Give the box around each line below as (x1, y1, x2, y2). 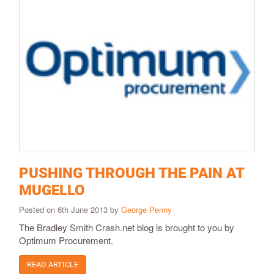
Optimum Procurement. (19, 233, 113, 246)
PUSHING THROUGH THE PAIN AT (19, 164, 244, 182)
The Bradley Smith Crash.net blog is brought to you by (19, 220, 234, 234)
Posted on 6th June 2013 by (19, 203, 121, 215)
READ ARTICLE (27, 259, 78, 269)
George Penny (121, 203, 172, 215)
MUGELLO (19, 181, 85, 199)
